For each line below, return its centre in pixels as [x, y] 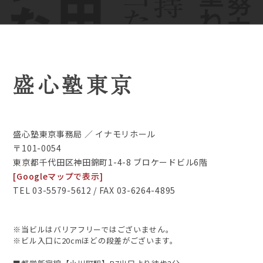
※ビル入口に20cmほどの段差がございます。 [95, 241]
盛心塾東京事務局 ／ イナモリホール [85, 134]
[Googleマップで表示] [58, 176]
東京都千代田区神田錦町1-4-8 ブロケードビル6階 [110, 162]
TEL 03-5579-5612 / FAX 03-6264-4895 [94, 190]
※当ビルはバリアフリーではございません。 [93, 230]
